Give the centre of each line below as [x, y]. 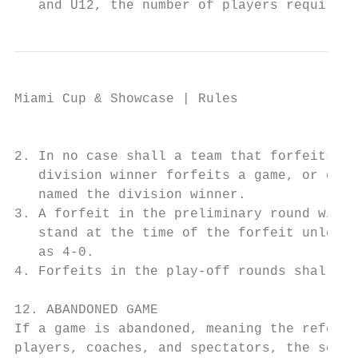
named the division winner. [130, 195]
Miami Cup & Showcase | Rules [126, 99]
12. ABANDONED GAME [86, 310]
